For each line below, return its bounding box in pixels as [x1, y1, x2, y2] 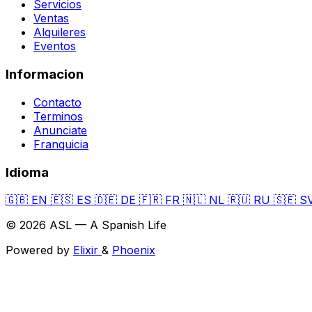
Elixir [73, 243, 102, 258]
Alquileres [33, 25, 86, 40]
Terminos [33, 109, 83, 123]
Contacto [33, 95, 81, 109]
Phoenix [112, 243, 155, 258]
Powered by [6, 243, 73, 258]
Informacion [6, 66, 84, 83]
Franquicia [33, 136, 88, 151]
